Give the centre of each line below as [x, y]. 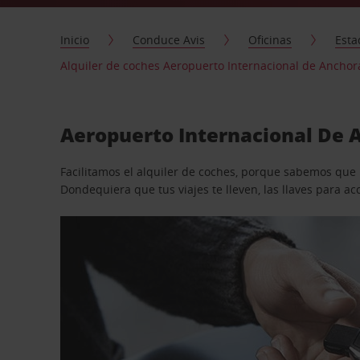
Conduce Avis [169, 40]
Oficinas [270, 40]
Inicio [75, 40]
